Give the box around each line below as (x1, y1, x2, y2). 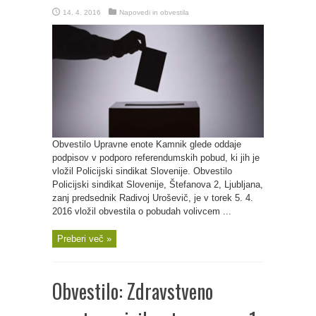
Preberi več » (57, 233, 111, 244)
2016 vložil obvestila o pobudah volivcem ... (52, 206, 231, 217)
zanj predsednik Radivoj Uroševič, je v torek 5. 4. (52, 193, 253, 203)
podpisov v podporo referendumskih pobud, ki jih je (52, 152, 260, 163)
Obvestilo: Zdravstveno (52, 276, 213, 305)
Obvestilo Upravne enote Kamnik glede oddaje (52, 139, 241, 150)
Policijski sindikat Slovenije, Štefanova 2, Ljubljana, (52, 179, 263, 190)
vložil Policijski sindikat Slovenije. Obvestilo (52, 166, 232, 176)
